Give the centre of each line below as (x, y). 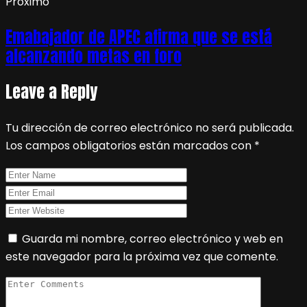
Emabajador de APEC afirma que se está (139, 37)
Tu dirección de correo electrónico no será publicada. (150, 127)
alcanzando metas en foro (94, 56)
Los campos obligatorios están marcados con (130, 145)
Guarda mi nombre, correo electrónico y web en (152, 238)
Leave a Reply (51, 91)
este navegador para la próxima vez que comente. (142, 256)
